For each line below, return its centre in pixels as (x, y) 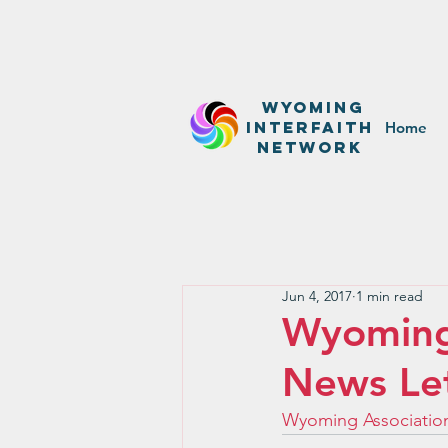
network (309, 147)
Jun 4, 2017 (317, 296)
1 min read (389, 296)
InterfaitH (309, 127)
